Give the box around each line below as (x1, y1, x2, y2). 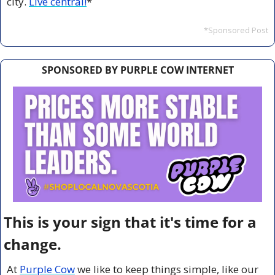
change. (4, 233, 61, 254)
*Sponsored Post (204, 25, 268, 36)
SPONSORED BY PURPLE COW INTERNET (41, 63, 234, 77)
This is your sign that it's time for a (4, 211, 257, 232)
